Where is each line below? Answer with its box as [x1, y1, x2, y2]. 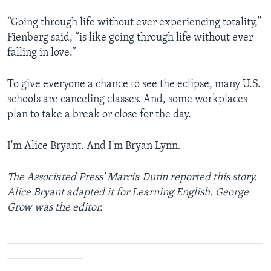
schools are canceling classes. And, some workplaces [7, 94, 247, 106]
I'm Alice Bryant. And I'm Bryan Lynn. [7, 140, 181, 152]
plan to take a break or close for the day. [7, 109, 191, 121]
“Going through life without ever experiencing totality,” [7, 17, 261, 29]
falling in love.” [7, 47, 76, 59]
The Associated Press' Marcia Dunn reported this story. [7, 172, 257, 184]
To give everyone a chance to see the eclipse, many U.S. [7, 79, 261, 91]
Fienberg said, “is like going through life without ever [7, 32, 253, 44]
